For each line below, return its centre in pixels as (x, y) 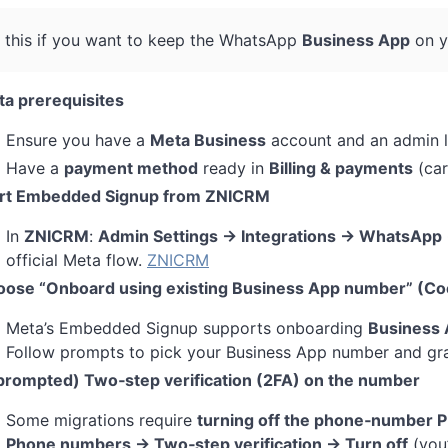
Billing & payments (341, 167)
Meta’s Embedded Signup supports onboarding (187, 327)
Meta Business (208, 139)
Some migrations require (101, 419)
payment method (131, 167)
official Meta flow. (76, 259)
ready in (233, 167)
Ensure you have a (78, 139)
